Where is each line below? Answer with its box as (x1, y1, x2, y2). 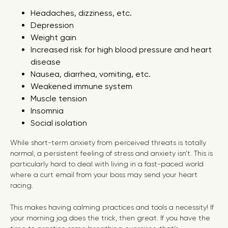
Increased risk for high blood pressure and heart (31, 45, 212, 54)
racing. (10, 181, 33, 189)
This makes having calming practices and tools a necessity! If (10, 203, 214, 211)
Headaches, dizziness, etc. (31, 8, 132, 18)
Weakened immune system (31, 81, 132, 91)
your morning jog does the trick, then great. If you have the (10, 214, 210, 222)
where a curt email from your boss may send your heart (10, 170, 197, 179)
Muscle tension (31, 94, 87, 103)
